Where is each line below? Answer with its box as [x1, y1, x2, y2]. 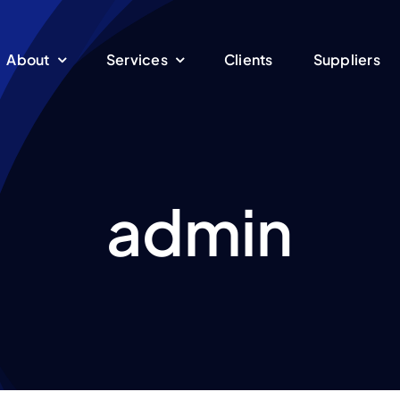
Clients [224, 50, 273, 69]
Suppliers [312, 50, 380, 69]
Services [105, 50, 168, 69]
